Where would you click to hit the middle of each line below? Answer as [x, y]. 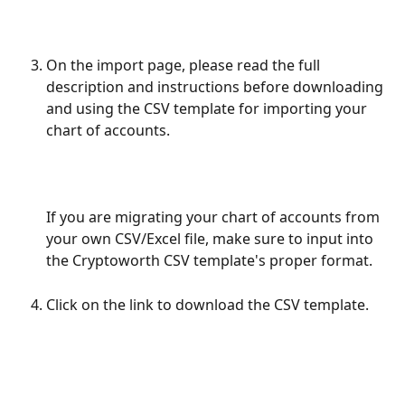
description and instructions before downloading [217, 86]
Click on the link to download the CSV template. [207, 304]
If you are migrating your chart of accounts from [215, 217]
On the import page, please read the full [185, 65]
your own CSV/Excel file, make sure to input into [212, 239]
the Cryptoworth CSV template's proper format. [211, 261]
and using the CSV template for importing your [208, 108]
